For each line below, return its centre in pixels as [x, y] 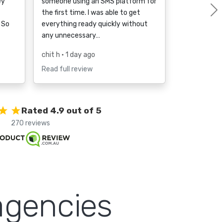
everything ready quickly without [95, 24]
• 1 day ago [78, 55]
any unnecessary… [71, 35]
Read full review [67, 69]
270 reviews [30, 123]
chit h [52, 55]
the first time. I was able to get [91, 13]
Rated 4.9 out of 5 [61, 111]
